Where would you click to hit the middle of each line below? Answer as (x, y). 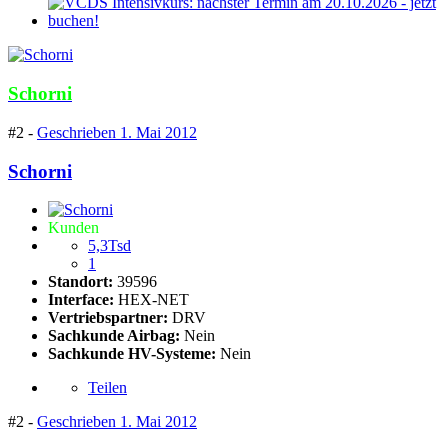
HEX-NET (153, 300)
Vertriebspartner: (110, 318)
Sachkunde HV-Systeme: (132, 354)
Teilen (107, 388)
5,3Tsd (109, 246)
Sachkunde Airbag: (114, 336)
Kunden (73, 228)
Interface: (83, 300)
